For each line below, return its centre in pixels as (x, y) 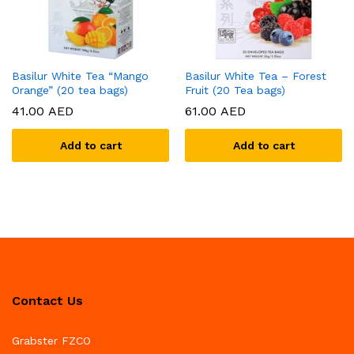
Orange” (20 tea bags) (70, 90)
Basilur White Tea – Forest (256, 76)
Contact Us (47, 301)
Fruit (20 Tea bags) (235, 90)
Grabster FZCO (51, 341)
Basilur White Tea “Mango (80, 76)
